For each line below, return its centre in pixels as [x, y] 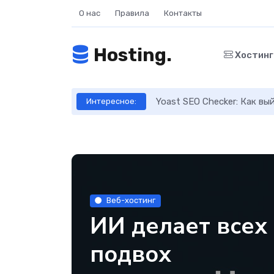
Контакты [183, 13]
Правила [132, 13]
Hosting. [131, 55]
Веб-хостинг [131, 201]
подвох [131, 254]
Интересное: [111, 102]
